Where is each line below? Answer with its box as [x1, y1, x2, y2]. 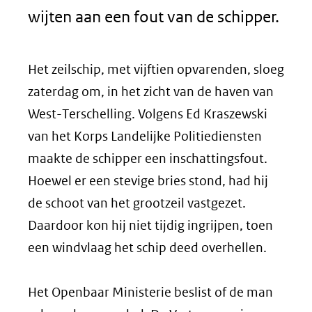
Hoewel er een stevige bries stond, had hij [28, 173, 268, 189]
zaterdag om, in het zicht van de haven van [28, 84, 274, 100]
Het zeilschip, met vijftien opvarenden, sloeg [28, 61, 284, 77]
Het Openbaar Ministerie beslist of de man [28, 284, 273, 300]
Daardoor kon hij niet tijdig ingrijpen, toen [28, 217, 273, 233]
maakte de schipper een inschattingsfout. [28, 150, 267, 166]
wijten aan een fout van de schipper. [28, 7, 279, 26]
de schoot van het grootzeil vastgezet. [28, 195, 246, 211]
